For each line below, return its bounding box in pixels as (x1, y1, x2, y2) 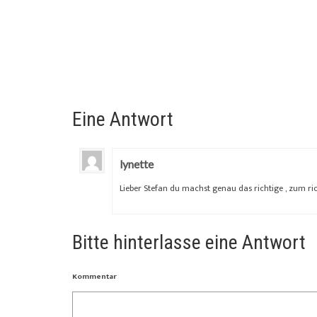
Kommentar (72, 270, 117, 283)
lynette (120, 156, 154, 171)
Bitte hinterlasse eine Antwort (72, 230, 306, 254)
